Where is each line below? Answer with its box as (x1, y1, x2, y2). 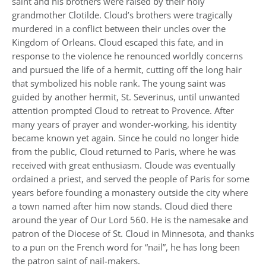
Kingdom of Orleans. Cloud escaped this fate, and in (12, 36, 223, 48)
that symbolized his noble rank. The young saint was (12, 77, 226, 89)
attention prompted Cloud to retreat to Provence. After (12, 104, 234, 116)
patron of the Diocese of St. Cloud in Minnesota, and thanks (12, 227, 254, 239)
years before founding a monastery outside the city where (12, 186, 248, 198)
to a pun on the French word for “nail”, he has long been (12, 240, 240, 253)
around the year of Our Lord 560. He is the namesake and (12, 213, 248, 226)
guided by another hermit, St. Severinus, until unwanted (12, 90, 240, 103)
